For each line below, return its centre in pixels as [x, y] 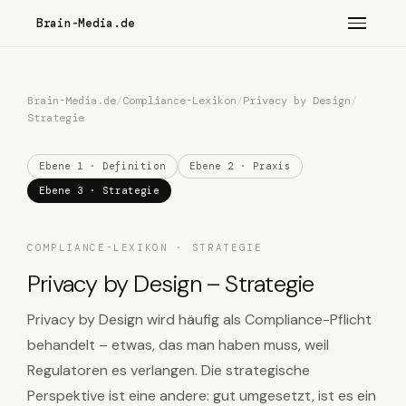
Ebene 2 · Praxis [240, 166]
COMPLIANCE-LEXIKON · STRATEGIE [145, 247]
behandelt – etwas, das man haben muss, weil [178, 345]
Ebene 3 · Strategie [99, 190]
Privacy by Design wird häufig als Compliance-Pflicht [199, 319]
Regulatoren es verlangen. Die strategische [169, 370]
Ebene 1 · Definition [102, 166]
